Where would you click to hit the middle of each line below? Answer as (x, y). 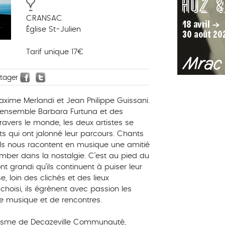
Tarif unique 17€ (54, 52)
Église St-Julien (53, 30)
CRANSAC (44, 19)
